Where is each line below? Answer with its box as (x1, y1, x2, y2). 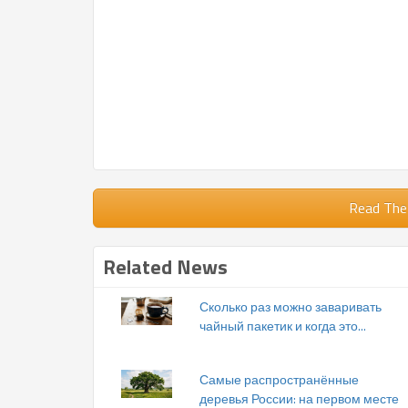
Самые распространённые (199, 369, 359, 389)
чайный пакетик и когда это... (199, 315, 366, 335)
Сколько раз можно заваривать (199, 296, 382, 316)
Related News (103, 250, 228, 282)
